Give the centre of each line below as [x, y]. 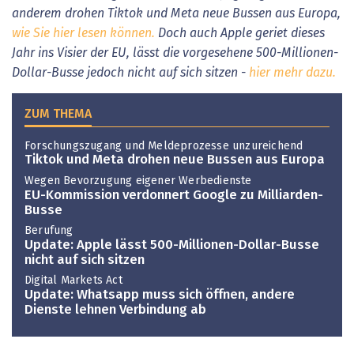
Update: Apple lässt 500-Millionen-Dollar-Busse [172, 245]
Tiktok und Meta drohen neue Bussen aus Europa [175, 160]
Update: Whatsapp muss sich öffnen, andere [160, 296]
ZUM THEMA [58, 113]
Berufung [49, 231]
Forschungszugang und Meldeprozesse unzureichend [164, 146]
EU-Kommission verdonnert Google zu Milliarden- [174, 195]
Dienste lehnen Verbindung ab [115, 311]
